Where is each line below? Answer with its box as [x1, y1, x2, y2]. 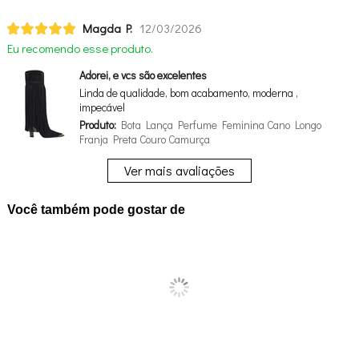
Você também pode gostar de [6, 203, 185, 216]
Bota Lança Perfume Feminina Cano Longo [115, 118, 321, 132]
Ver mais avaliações [123, 162, 235, 179]
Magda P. [82, 20, 132, 36]
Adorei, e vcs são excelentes [79, 68, 207, 83]
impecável [79, 100, 125, 115]
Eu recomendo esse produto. [6, 40, 153, 56]
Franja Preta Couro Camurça [79, 132, 210, 147]
